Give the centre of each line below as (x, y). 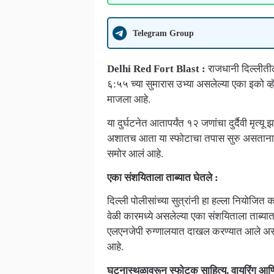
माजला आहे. (128, 100)
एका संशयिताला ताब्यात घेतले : (162, 177)
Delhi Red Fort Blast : (156, 69)
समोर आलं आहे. (135, 154)
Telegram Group (163, 33)
